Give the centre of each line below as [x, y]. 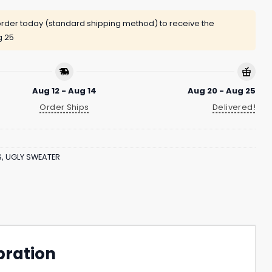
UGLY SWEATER [33, 157]
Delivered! [234, 107]
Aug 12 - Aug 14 [64, 90]
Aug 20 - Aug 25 [222, 90]
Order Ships [64, 107]
